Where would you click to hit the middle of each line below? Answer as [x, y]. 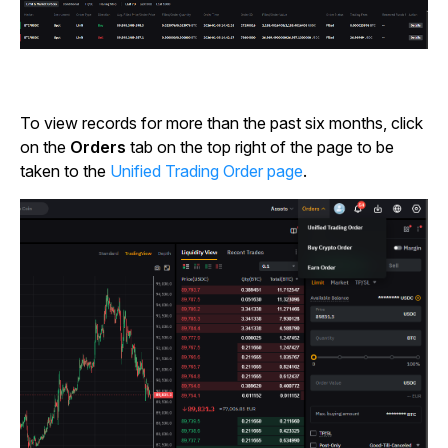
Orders [98, 146]
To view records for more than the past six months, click [221, 122]
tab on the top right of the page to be [260, 146]
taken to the [65, 170]
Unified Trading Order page [206, 170]
